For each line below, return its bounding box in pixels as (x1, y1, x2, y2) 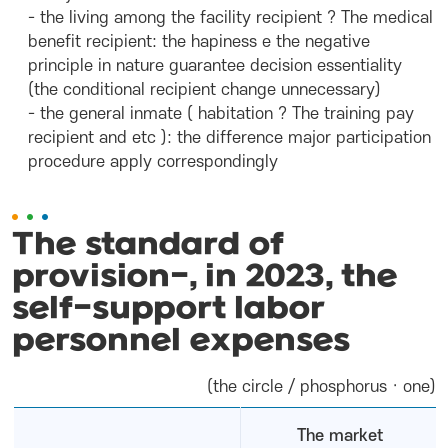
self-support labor (12, 293, 325, 326)
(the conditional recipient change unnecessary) (28, 81, 381, 99)
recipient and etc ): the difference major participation (28, 129, 431, 147)
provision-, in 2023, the (12, 261, 398, 294)
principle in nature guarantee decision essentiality (28, 57, 402, 75)
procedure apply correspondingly (28, 153, 278, 171)
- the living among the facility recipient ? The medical (28, 9, 433, 27)
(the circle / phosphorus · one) (207, 378, 436, 396)
